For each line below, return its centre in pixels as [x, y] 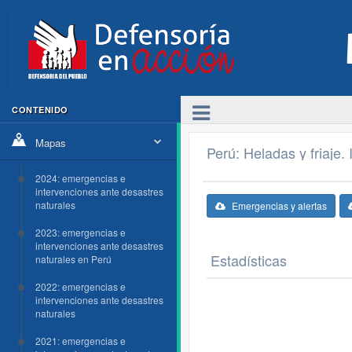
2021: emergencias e [81, 341]
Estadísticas [249, 260]
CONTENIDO [40, 110]
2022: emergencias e [81, 286]
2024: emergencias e [81, 178]
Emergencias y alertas [279, 205]
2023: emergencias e [81, 232]
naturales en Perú [73, 259]
